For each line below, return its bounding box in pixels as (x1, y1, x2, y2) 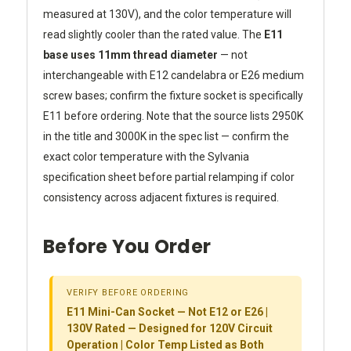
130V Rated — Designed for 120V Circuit (67, 322, 273, 335)
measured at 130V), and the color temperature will (43, 8, 291, 21)
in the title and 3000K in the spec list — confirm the (43, 130, 289, 143)
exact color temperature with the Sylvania (43, 150, 249, 164)
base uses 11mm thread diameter (43, 49, 218, 62)
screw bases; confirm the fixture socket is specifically (43, 89, 303, 103)
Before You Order (43, 233, 211, 260)
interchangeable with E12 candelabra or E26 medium (43, 69, 304, 82)
